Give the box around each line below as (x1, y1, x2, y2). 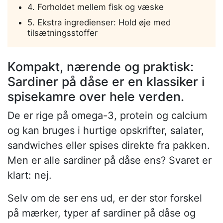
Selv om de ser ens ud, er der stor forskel (7, 192, 202, 205)
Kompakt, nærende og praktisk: (7, 59, 194, 75)
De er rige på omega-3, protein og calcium (7, 110, 207, 122)
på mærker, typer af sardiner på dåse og (7, 207, 196, 220)
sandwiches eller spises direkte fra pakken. (7, 139, 210, 152)
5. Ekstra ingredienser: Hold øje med (27, 17, 171, 28)
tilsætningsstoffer (27, 28, 98, 38)
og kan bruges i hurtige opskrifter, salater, (7, 124, 204, 137)
